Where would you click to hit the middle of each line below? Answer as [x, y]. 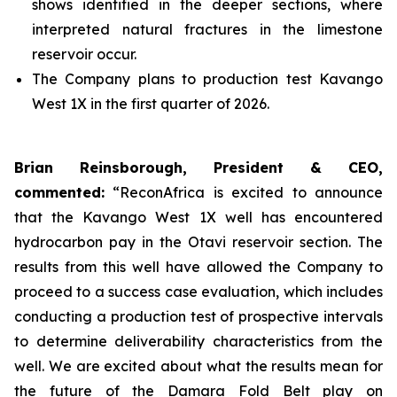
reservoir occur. [84, 54]
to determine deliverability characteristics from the [198, 341]
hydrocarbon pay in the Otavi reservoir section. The [198, 242]
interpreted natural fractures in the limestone [207, 29]
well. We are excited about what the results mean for [198, 366]
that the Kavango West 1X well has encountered [198, 217]
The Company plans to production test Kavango [207, 79]
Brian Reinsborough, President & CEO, [198, 167]
